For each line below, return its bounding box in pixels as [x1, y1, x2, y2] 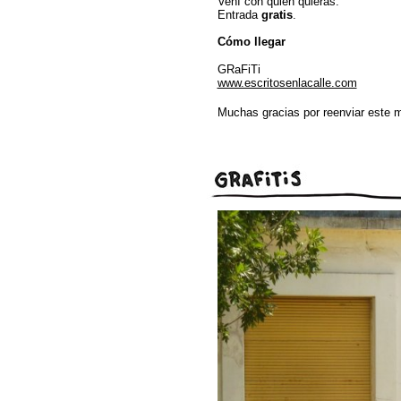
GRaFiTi [217, 63, 260, 76]
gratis [260, 8, 293, 21]
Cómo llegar [217, 35, 286, 48]
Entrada [217, 8, 261, 21]
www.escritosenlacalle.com [217, 76, 357, 90]
